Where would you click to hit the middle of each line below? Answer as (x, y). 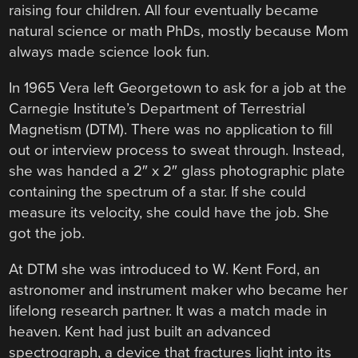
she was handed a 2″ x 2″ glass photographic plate (177, 171)
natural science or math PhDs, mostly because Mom (179, 32)
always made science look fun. (109, 52)
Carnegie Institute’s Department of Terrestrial (157, 109)
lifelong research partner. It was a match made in (168, 310)
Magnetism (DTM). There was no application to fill (171, 130)
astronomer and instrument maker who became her (179, 290)
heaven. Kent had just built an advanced (140, 331)
